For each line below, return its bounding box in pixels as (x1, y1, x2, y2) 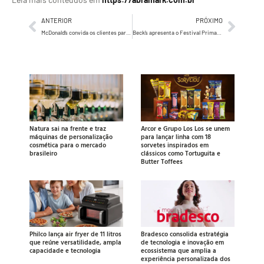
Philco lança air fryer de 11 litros (29, 229, 121, 239)
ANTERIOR (41, 16, 72, 25)
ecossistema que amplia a (141, 246, 216, 256)
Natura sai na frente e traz (29, 123, 106, 133)
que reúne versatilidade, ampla (29, 237, 121, 247)
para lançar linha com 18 (141, 131, 211, 141)
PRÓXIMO (196, 16, 223, 25)
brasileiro (29, 148, 57, 158)
